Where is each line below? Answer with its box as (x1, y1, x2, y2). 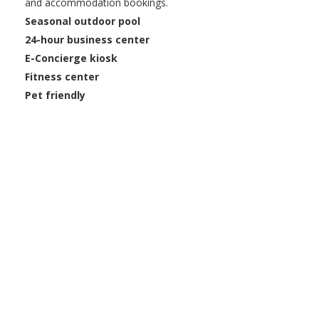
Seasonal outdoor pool (25, 14, 140, 28)
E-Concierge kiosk (25, 51, 117, 66)
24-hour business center (25, 33, 150, 47)
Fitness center (25, 70, 99, 84)
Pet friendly (25, 88, 85, 103)
